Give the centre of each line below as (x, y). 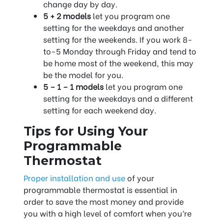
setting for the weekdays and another (114, 27)
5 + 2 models (68, 16)
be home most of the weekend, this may (118, 63)
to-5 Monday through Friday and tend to (120, 51)
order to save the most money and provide (104, 201)
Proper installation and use (74, 178)
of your (140, 178)
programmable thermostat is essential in (100, 190)
